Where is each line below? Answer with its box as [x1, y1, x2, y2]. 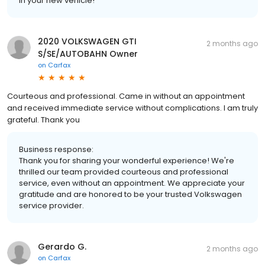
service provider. [19, 199, 84, 211]
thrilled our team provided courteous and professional [19, 166, 228, 177]
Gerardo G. [38, 240, 86, 253]
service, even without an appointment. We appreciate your [19, 177, 245, 189]
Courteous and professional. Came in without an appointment [7, 90, 245, 102]
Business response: [19, 143, 93, 155]
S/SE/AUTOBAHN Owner [38, 47, 138, 60]
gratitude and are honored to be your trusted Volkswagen [19, 188, 242, 200]
